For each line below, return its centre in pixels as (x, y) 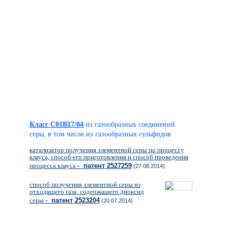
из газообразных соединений (130, 124)
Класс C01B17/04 (56, 124)
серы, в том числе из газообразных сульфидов (104, 134)
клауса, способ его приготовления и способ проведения (109, 157)
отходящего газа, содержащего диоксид (87, 192)
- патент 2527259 (105, 166)
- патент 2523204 (73, 200)
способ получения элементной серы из (85, 184)
